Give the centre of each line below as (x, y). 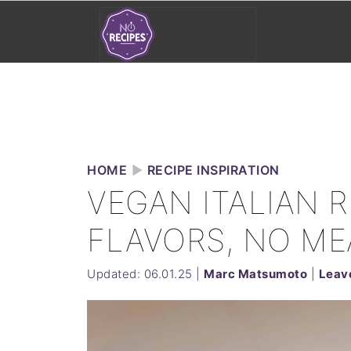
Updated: (116, 274)
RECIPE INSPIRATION (213, 170)
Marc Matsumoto (255, 274)
